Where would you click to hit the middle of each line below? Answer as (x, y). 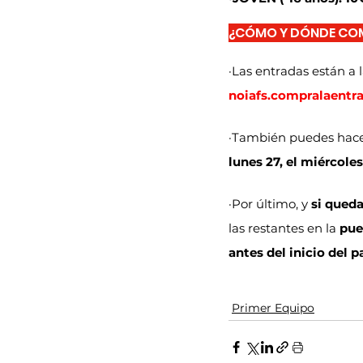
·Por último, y (270, 203)
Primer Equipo (273, 307)
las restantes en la (284, 228)
